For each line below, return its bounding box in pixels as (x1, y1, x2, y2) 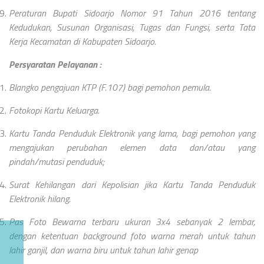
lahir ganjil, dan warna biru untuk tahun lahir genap (9, 242, 198, 257)
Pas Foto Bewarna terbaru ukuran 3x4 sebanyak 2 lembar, (9, 214, 255, 229)
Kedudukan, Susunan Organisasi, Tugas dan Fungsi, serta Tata (9, 19, 255, 34)
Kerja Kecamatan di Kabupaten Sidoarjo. (9, 34, 156, 48)
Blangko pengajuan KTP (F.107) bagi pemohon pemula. (9, 80, 211, 94)
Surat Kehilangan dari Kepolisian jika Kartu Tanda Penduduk (9, 177, 255, 192)
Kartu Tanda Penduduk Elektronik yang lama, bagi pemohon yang (9, 126, 255, 140)
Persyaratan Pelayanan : (9, 57, 101, 71)
